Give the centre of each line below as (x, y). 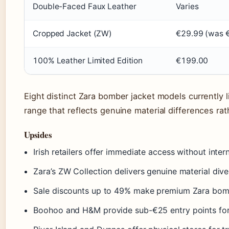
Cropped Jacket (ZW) (73, 33)
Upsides (38, 134)
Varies (187, 6)
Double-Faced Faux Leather (85, 6)
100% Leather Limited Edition (88, 60)
